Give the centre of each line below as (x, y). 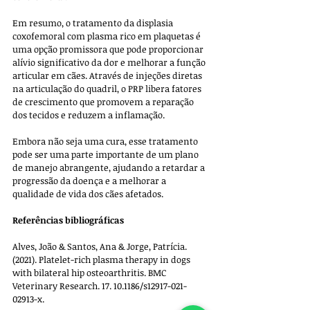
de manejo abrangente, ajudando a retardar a (110, 168)
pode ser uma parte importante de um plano (107, 155)
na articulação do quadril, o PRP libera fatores (108, 89)
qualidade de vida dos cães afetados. (88, 194)
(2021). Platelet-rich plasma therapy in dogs (102, 260)
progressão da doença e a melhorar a (90, 181)
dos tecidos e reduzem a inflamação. (90, 115)
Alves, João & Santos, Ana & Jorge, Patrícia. (101, 247)
